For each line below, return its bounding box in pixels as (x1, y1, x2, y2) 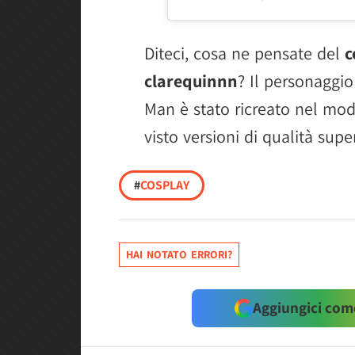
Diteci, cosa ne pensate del (144, 41, 345, 64)
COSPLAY (140, 176, 189, 193)
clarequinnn (144, 69, 238, 92)
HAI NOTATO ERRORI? (126, 246, 232, 261)
